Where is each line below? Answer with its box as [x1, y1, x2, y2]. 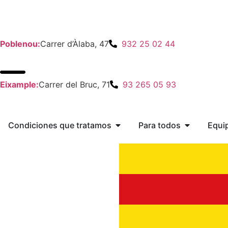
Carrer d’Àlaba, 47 [40, 39, 109, 49]
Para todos [138, 120, 181, 130]
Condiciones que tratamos [8, 120, 111, 130]
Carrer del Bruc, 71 [39, 79, 110, 90]
